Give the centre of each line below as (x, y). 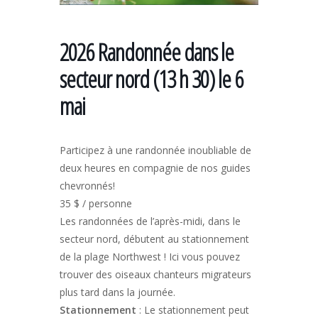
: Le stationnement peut (193, 309)
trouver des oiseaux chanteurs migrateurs (155, 274)
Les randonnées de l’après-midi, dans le (150, 221)
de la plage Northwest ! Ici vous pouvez (150, 256)
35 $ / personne (96, 203)
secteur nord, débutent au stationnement (154, 238)
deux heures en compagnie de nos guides (155, 168)
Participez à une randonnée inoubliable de (155, 150)
